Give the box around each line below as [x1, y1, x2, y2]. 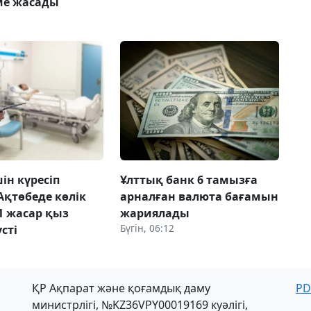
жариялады [119, 205, 190, 221]
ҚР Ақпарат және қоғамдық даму [32, 280, 210, 296]
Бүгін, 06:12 [119, 221, 174, 235]
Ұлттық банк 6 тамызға [119, 171, 258, 187]
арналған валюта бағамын [119, 188, 278, 204]
